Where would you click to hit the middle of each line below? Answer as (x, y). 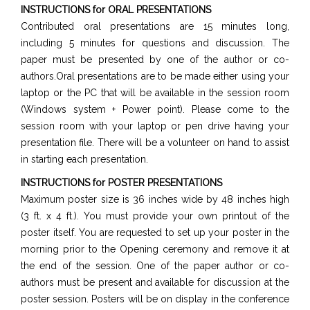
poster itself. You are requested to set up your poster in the (155, 232)
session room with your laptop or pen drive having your (155, 126)
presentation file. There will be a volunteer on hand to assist (155, 143)
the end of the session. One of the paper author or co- (155, 266)
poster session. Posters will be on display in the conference (155, 299)
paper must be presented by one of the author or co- (155, 60)
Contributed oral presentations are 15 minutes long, (155, 26)
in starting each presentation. (84, 159)
